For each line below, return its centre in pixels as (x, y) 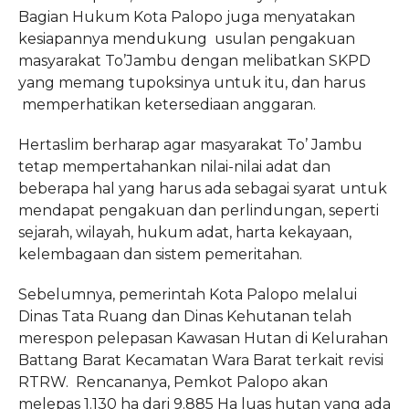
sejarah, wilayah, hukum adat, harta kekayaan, (184, 232)
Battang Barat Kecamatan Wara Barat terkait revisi (200, 360)
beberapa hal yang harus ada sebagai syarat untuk (202, 188)
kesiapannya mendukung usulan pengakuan (186, 38)
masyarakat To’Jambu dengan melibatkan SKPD (194, 60)
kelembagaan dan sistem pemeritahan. (160, 254)
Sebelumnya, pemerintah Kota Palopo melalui (187, 294)
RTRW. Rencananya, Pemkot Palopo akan (173, 382)
